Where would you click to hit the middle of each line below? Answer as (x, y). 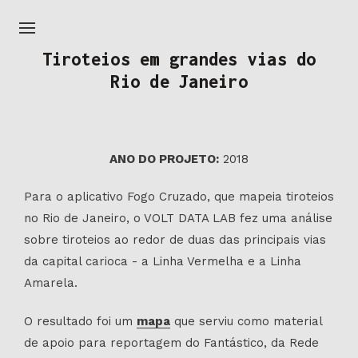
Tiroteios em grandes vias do (179, 59)
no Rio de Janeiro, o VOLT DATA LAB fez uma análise (178, 218)
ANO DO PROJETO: (164, 159)
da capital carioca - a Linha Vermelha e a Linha (163, 261)
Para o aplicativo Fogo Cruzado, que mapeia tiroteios (179, 197)
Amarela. (51, 283)
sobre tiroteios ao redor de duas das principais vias (175, 240)
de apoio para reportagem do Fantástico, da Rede (171, 342)
